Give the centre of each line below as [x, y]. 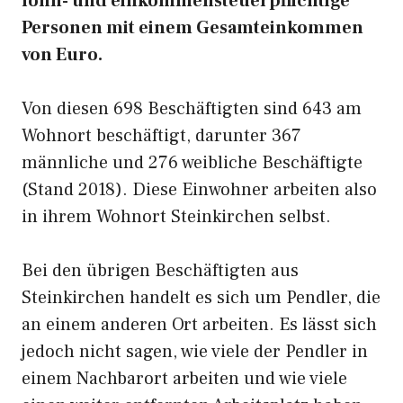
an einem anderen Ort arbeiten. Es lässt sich [199, 325]
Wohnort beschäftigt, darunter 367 [161, 136]
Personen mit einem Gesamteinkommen [193, 28]
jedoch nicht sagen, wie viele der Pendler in [195, 352]
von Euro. [62, 55]
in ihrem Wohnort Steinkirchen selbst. [176, 217]
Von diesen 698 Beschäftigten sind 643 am [192, 109]
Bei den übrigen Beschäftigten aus [160, 271]
